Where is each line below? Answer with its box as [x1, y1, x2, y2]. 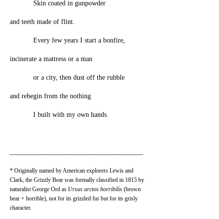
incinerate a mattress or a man [10, 55, 92, 63]
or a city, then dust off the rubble [18, 74, 125, 81]
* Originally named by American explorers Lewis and [10, 167, 133, 174]
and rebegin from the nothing [10, 92, 91, 100]
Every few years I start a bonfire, [18, 37, 125, 44]
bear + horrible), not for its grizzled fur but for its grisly [10, 195, 138, 202]
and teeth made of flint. [10, 18, 75, 25]
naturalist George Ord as [10, 186, 68, 193]
